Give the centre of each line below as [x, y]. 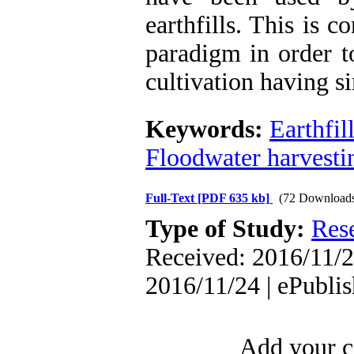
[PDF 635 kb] [233, 198]
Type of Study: [228, 229]
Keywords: [207, 129]
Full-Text [171, 198]
